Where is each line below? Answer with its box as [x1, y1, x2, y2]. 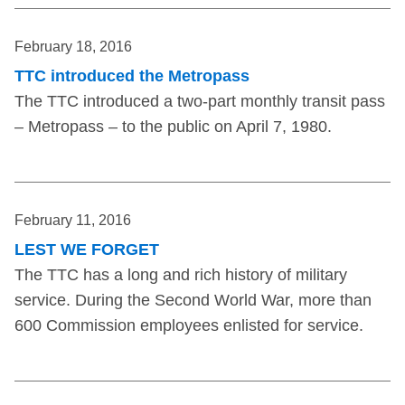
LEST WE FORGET [14, 240, 159, 259]
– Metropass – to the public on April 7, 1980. [14, 118, 332, 137]
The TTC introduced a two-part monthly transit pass [14, 92, 385, 111]
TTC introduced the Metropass [14, 67, 250, 86]
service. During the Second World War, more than [14, 291, 372, 310]
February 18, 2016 [14, 39, 132, 55]
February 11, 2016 [14, 212, 131, 229]
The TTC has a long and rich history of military [14, 266, 347, 285]
